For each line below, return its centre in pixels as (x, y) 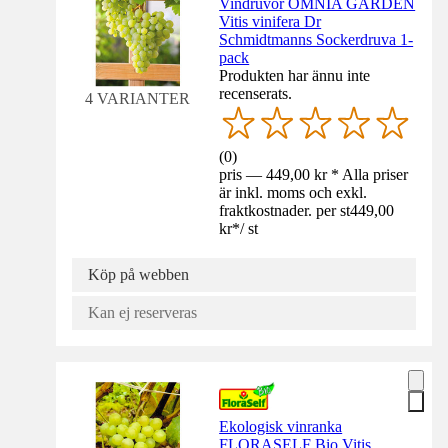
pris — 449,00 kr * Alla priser (314, 175)
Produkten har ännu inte (295, 76)
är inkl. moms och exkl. (293, 193)
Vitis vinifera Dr (270, 22)
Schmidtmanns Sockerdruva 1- (316, 40)
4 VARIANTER (138, 99)
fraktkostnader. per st (285, 211)
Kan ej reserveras (142, 313)
